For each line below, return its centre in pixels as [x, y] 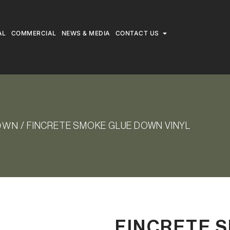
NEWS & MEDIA [86, 33]
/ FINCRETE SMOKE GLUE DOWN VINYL [105, 126]
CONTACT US [137, 33]
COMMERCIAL [34, 33]
